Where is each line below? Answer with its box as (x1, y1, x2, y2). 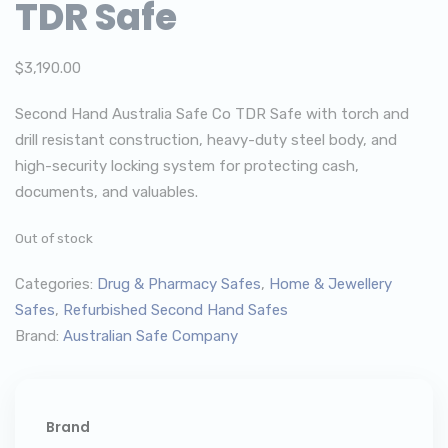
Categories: (15, 275, 97, 293)
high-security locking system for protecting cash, (15, 157, 359, 175)
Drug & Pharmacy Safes (97, 275, 261, 293)
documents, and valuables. (15, 183, 198, 201)
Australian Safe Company (63, 327, 238, 345)
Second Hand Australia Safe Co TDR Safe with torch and (15, 105, 409, 123)
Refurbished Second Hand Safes (63, 301, 288, 319)
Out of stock (15, 230, 93, 246)
